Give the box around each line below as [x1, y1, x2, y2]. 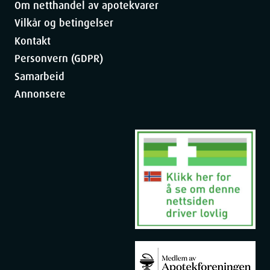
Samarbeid [14, 69, 64, 83]
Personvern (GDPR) [14, 52, 103, 66]
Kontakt [14, 34, 51, 48]
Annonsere [14, 87, 66, 101]
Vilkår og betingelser [14, 16, 113, 30]
